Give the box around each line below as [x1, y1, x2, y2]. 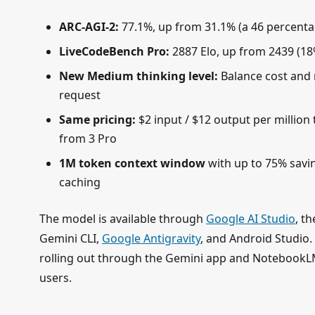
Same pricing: [59, 111, 136, 127]
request [59, 86, 101, 103]
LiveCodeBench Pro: [59, 43, 169, 59]
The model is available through [39, 210, 206, 226]
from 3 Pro [59, 130, 117, 146]
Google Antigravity [102, 230, 200, 246]
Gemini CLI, [39, 230, 102, 246]
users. [39, 269, 72, 285]
